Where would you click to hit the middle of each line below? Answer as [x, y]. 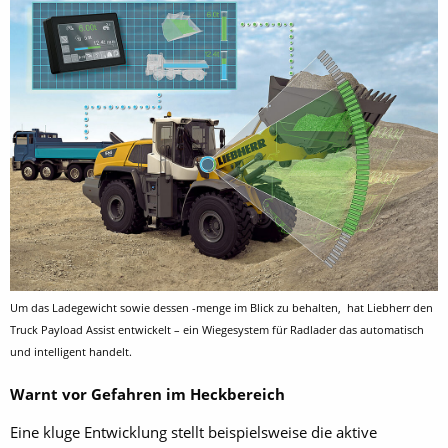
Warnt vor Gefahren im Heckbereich [147, 394]
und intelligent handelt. [71, 352]
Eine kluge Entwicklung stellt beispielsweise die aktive [193, 432]
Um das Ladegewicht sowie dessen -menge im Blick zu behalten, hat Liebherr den [221, 308]
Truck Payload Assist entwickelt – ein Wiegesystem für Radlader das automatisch [217, 330]
